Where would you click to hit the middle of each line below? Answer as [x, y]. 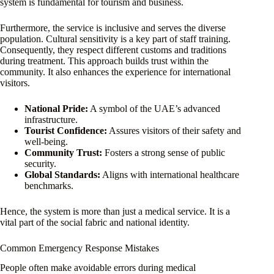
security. [40, 163]
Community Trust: [63, 152]
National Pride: [56, 108]
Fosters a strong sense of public [164, 152]
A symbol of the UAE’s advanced [154, 108]
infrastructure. [51, 119]
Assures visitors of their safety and [174, 130]
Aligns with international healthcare [170, 174]
